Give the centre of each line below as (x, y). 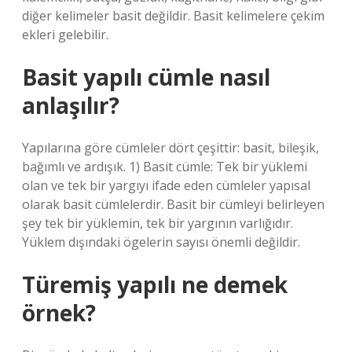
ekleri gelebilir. (65, 35)
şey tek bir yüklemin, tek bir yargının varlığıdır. (158, 223)
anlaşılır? (71, 105)
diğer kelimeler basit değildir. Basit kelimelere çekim (173, 16)
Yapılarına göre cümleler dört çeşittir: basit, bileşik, (170, 148)
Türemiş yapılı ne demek (155, 284)
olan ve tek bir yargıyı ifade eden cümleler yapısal (166, 185)
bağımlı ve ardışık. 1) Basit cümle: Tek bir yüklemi (165, 167)
